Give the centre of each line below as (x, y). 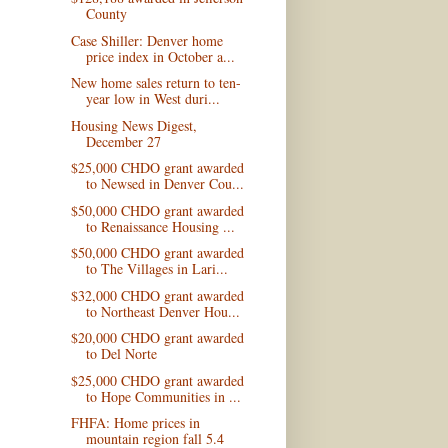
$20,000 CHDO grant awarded (157, 338)
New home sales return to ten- (155, 83)
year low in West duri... (152, 99)
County (106, 14)
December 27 (123, 141)
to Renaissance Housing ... (160, 226)
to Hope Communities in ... (163, 396)
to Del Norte (121, 354)
